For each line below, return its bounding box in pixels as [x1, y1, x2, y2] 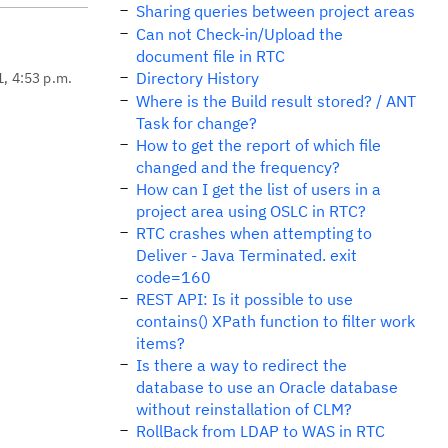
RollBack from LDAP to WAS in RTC [136, 421, 385, 441]
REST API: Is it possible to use [136, 289, 353, 309]
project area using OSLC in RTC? [136, 201, 366, 221]
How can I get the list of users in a [136, 179, 381, 199]
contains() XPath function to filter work [136, 311, 415, 331]
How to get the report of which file [136, 135, 381, 155]
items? [136, 333, 185, 353]
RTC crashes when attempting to [136, 223, 372, 243]
